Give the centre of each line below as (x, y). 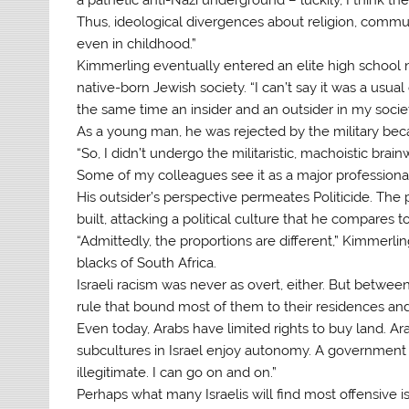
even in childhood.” (137, 43)
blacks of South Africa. (147, 262)
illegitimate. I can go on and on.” (177, 372)
